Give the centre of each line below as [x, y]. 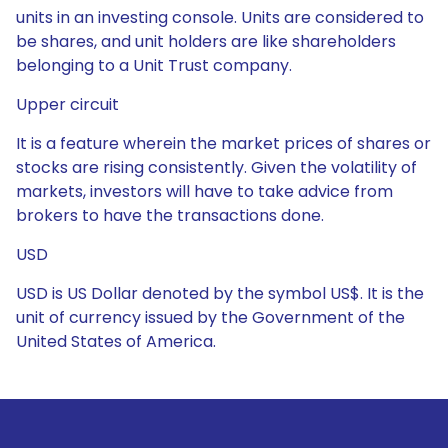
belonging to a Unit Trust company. [154, 65]
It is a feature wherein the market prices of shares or [223, 143]
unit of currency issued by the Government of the [210, 317]
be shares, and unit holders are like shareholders [206, 41]
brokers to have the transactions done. [170, 215]
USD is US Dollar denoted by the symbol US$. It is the [220, 293]
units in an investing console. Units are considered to [220, 17]
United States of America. [116, 341]
